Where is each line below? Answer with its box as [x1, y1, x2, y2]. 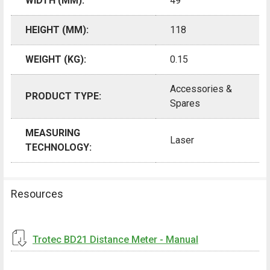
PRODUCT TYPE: [25, 90, 101, 102]
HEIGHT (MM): [25, 24, 89, 36]
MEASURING [25, 127, 80, 139]
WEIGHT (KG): [25, 53, 86, 65]
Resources [11, 187, 63, 200]
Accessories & [170, 83, 232, 95]
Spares [170, 97, 200, 109]
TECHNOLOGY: [25, 141, 92, 153]
